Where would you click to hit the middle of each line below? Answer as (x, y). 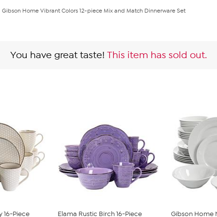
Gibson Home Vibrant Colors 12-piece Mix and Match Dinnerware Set (94, 11)
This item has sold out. (157, 55)
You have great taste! (57, 55)
